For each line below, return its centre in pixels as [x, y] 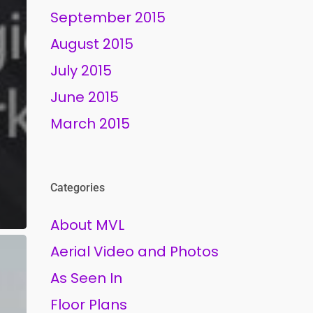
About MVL [88, 225]
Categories [78, 188]
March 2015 [90, 124]
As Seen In [87, 278]
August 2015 [92, 44]
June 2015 [85, 97]
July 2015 [81, 71]
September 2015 [108, 17]
